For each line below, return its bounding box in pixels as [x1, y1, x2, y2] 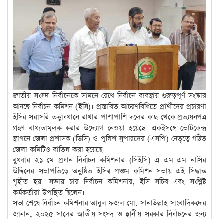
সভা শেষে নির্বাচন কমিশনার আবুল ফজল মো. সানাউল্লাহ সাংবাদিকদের [13, 197, 206, 208]
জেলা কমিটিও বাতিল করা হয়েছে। [13, 144, 105, 154]
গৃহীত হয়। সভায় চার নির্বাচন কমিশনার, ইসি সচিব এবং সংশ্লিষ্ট [13, 176, 206, 187]
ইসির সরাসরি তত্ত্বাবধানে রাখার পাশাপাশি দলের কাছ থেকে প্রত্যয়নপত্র [13, 111, 206, 122]
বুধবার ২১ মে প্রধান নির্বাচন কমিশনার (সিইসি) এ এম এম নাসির [13, 154, 206, 165]
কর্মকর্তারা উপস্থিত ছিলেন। [13, 187, 85, 197]
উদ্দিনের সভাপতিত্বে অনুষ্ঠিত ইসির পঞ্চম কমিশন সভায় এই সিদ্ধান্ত [13, 165, 206, 176]
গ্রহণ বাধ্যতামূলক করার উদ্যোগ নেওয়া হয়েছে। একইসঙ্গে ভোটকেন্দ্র [13, 122, 206, 133]
